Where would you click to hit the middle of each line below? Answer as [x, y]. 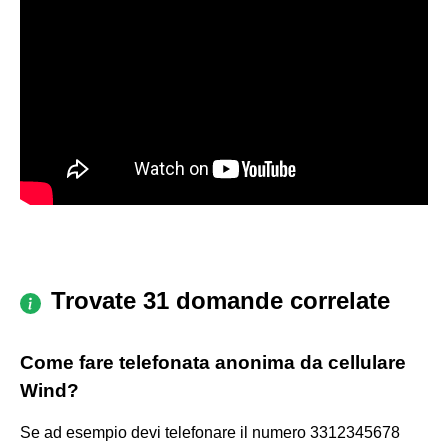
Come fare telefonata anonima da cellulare [213, 362]
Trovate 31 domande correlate [220, 300]
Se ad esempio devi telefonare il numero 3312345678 [210, 432]
